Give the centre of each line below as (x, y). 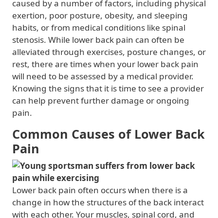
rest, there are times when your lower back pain (105, 64)
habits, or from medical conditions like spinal (99, 27)
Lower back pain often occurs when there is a (100, 190)
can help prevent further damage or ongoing (101, 100)
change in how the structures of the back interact (108, 202)
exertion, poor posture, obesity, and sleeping (100, 15)
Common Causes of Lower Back (109, 134)
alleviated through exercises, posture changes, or (109, 52)
